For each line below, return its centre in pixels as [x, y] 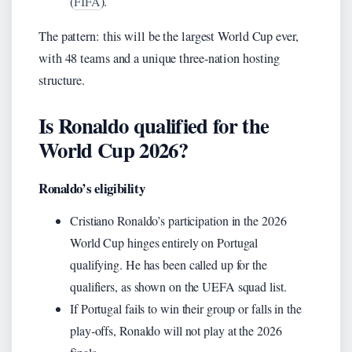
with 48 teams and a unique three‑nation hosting [159, 58]
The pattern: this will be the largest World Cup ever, [169, 36]
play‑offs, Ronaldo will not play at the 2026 [176, 330]
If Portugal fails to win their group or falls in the [186, 308]
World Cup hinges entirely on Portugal [164, 242]
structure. [62, 80]
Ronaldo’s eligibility [92, 188]
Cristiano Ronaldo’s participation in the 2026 [178, 220]
